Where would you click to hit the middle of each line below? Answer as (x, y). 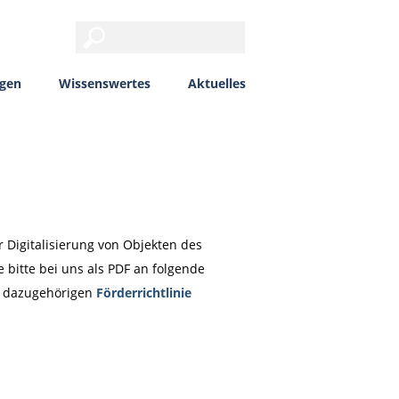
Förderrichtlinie (143, 293)
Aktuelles (216, 83)
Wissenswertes (104, 83)
